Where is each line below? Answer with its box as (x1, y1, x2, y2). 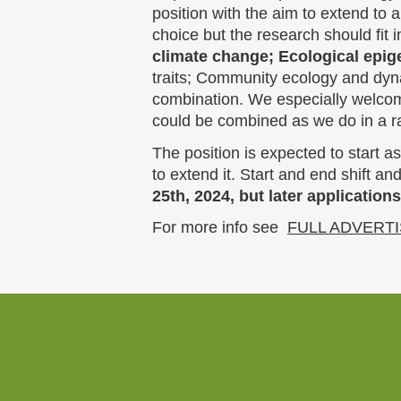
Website (142, 354, 185, 373)
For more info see (152, 218, 287, 237)
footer (142, 372, 175, 391)
